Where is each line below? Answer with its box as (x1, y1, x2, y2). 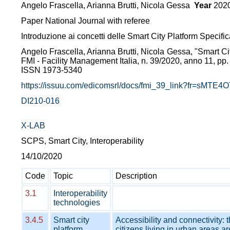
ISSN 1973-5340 (21, 66, 82, 74)
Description (116, 171, 157, 180)
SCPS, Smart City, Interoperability (21, 137, 144, 145)
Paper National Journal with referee (21, 16, 150, 25)
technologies (53, 198, 100, 207)
